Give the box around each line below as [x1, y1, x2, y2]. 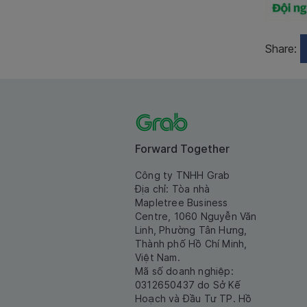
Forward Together [135, 142, 230, 156]
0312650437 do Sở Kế [135, 279, 241, 291]
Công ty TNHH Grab [135, 169, 230, 182]
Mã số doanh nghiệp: [135, 265, 234, 278]
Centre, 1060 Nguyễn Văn [135, 210, 257, 223]
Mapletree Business [135, 197, 228, 209]
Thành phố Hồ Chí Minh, [135, 238, 247, 250]
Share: [265, 42, 297, 56]
